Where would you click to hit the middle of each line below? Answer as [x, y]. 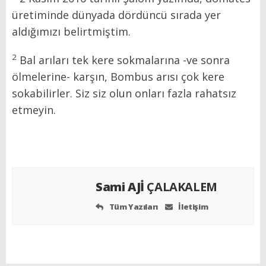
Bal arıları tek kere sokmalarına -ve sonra [123, 60]
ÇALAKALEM [182, 186]
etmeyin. [34, 110]
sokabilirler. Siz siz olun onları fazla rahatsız [124, 93]
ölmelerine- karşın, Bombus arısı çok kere [118, 76]
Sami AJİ [121, 186]
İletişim [192, 206]
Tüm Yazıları [133, 206]
